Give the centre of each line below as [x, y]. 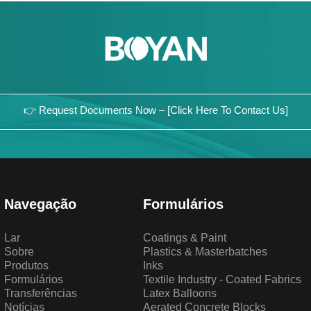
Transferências [41, 293]
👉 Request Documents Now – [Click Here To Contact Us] [155, 111]
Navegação [41, 204]
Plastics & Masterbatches [205, 252]
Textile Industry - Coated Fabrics [222, 279]
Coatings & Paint [184, 238]
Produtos [27, 266]
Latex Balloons [179, 293]
